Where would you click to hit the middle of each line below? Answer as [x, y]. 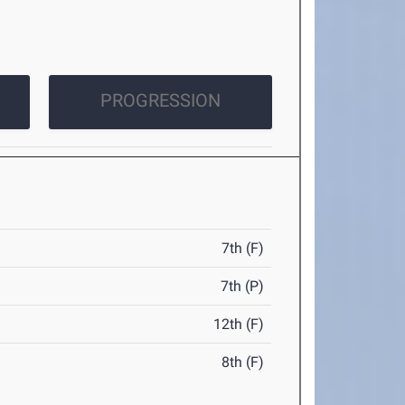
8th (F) [243, 363]
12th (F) [239, 325]
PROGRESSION [160, 101]
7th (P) [243, 287]
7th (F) [243, 249]
